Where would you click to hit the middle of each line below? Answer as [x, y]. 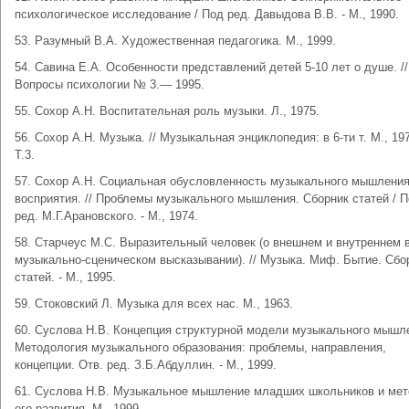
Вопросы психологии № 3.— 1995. [110, 84]
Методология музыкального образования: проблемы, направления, [200, 347]
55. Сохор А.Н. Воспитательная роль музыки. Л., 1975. [167, 111]
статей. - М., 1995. [65, 277]
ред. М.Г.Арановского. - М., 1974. [106, 216]
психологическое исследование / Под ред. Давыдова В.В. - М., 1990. [207, 14]
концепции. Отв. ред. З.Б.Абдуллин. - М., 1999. [146, 365]
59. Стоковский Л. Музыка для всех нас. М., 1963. [154, 304]
